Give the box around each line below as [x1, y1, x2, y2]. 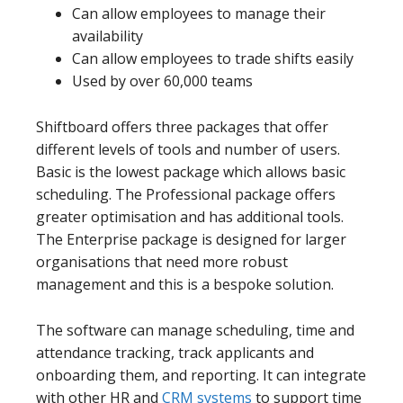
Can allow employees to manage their [72, 3, 326, 23]
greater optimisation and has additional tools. [36, 206, 344, 227]
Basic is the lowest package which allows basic [36, 161, 345, 182]
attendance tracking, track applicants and [36, 342, 314, 363]
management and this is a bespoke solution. [36, 273, 334, 294]
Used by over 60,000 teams [72, 70, 253, 91]
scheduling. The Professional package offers [36, 184, 336, 204]
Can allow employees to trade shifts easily [72, 48, 354, 68]
